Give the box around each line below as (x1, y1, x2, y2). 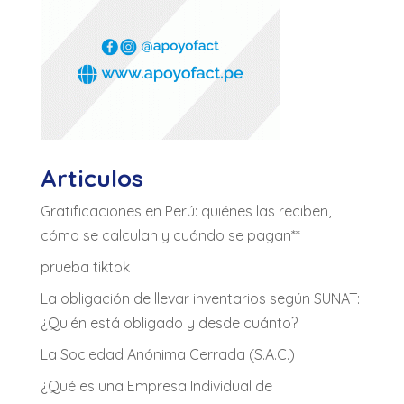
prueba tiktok (40, 257, 130, 276)
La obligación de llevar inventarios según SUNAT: (40, 289, 360, 308)
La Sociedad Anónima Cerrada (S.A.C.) (40, 344, 295, 363)
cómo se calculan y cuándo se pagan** (40, 225, 300, 244)
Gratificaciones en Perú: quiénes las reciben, (40, 201, 331, 220)
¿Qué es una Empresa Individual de (40, 376, 272, 395)
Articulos (40, 162, 143, 193)
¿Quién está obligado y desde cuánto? (40, 313, 298, 332)
